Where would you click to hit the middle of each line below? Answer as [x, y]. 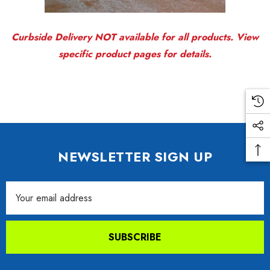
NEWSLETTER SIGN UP [135, 156]
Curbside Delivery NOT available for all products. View [135, 37]
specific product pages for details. [135, 54]
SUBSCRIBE [135, 237]
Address [24, 204]
